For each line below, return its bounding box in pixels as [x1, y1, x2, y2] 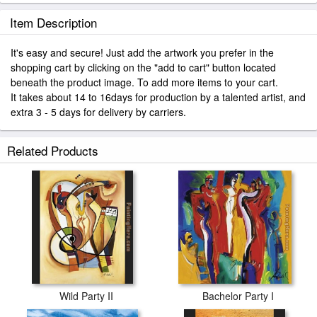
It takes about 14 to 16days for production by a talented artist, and [11, 90, 306, 104]
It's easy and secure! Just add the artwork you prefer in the [11, 45, 274, 59]
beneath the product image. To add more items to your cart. [11, 75, 278, 89]
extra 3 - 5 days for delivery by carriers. [11, 105, 186, 119]
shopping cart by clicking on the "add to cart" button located [11, 60, 276, 74]
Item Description [10, 13, 97, 31]
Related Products [7, 142, 98, 159]
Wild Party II [59, 289, 113, 303]
